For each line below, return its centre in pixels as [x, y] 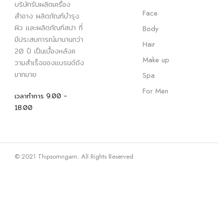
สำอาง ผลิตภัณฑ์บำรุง [47, 16]
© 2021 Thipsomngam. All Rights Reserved [74, 156]
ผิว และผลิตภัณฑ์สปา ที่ [49, 28]
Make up [156, 60]
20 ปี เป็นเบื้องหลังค [45, 51]
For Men [155, 91]
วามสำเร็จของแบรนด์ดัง [49, 63]
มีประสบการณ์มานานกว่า [49, 39]
